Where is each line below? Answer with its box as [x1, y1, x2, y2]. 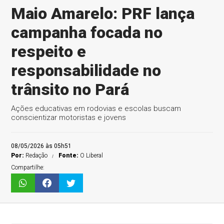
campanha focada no [11, 23, 163, 42]
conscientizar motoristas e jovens [11, 113, 126, 122]
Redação [25, 152, 48, 159]
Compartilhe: [11, 164, 45, 171]
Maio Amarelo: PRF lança [11, 4, 195, 23]
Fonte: [58, 152, 80, 159]
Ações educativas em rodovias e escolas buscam [11, 104, 181, 113]
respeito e [11, 42, 86, 61]
